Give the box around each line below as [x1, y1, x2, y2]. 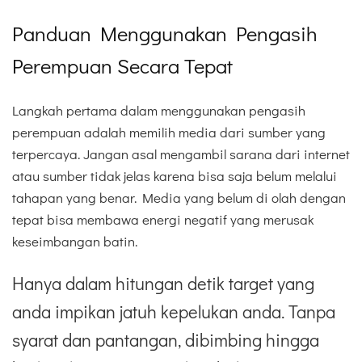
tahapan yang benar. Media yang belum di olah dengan [12, 187, 346, 207]
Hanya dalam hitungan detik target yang [12, 271, 314, 295]
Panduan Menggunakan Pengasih [12, 19, 318, 48]
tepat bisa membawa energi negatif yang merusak [12, 209, 314, 229]
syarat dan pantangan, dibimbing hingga [12, 327, 319, 351]
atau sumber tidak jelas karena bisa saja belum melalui [12, 166, 337, 185]
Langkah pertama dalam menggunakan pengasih [12, 100, 305, 120]
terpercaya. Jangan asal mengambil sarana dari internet [12, 144, 350, 163]
